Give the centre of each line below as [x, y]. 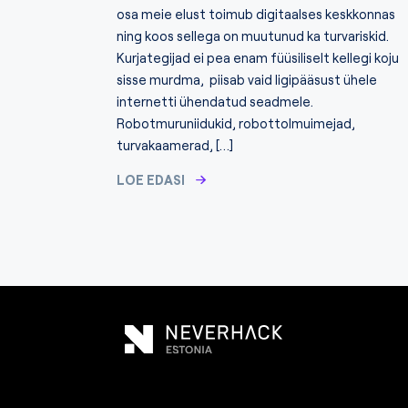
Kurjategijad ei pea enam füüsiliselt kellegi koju [258, 57]
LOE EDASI [151, 179]
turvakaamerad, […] [175, 145]
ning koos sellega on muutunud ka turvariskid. [253, 36]
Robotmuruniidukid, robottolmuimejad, [236, 123]
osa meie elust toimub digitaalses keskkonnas [256, 14]
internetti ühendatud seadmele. [215, 101]
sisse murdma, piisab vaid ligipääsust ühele [247, 79]
